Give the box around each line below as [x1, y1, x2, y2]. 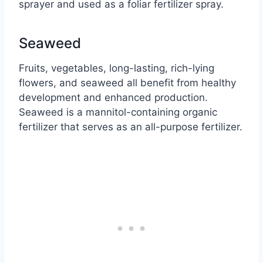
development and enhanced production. [19, 92, 208, 104]
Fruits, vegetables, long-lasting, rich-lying [19, 62, 214, 75]
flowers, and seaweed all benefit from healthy [19, 77, 236, 89]
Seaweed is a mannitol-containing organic [19, 106, 217, 119]
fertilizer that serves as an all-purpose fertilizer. [19, 121, 242, 133]
